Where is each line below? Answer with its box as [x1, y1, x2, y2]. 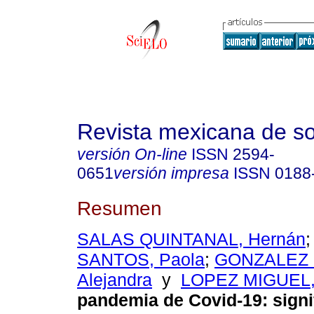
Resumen [77, 196, 162, 219]
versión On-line [77, 145, 187, 163]
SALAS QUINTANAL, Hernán [77, 229, 306, 250]
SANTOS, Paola [77, 250, 205, 270]
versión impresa [114, 164, 229, 182]
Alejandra [77, 270, 152, 290]
